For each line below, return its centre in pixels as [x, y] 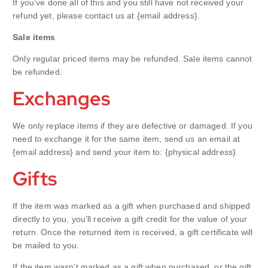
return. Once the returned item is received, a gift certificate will [133, 232]
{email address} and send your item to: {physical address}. [126, 152]
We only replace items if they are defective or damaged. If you [133, 125]
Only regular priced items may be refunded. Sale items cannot [133, 58]
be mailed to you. [46, 246]
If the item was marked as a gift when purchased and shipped [132, 206]
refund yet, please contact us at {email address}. [106, 15]
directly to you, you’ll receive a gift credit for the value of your [130, 219]
